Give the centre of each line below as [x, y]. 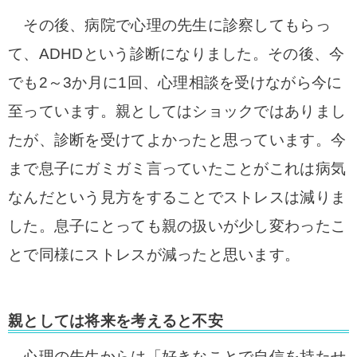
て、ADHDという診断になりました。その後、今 [177, 54]
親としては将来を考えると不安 [116, 321]
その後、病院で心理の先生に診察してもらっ [169, 25]
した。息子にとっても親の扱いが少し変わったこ [177, 226]
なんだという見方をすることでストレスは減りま [177, 197]
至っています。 [62, 111]
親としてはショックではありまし [231, 111]
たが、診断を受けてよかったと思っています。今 [177, 140]
